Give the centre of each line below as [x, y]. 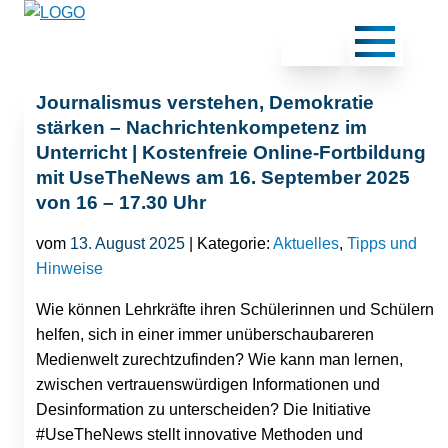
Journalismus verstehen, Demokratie [205, 102]
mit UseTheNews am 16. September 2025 [223, 177]
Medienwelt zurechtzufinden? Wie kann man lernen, [219, 359]
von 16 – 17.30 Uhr [121, 202]
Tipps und [382, 243]
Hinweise [69, 268]
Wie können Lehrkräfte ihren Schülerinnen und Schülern [235, 309]
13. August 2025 [127, 243]
